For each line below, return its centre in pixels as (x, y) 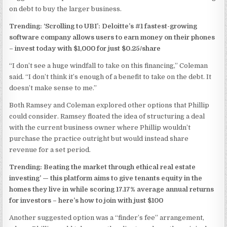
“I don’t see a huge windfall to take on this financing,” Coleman (109, 66)
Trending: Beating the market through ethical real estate (103, 167)
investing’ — (30, 178)
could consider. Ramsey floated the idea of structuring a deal (107, 116)
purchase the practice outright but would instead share (99, 139)
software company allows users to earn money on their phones (112, 37)
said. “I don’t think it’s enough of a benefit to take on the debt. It (110, 77)
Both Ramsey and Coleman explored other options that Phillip (109, 105)
